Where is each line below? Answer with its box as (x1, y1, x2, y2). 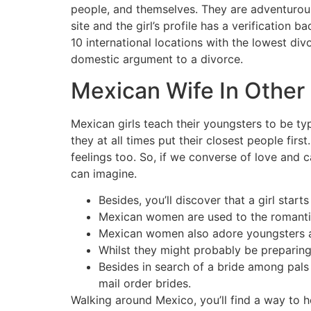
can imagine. (71, 166, 137, 180)
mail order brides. (99, 276, 191, 291)
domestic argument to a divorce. (71, 52, 243, 67)
